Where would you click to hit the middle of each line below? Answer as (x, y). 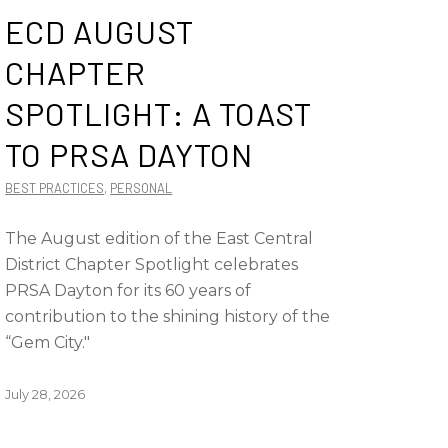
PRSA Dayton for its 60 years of (128, 290)
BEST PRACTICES (55, 188)
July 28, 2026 (45, 394)
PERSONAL (141, 188)
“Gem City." (48, 342)
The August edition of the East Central (159, 238)
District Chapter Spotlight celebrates (152, 264)
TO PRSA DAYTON (129, 154)
